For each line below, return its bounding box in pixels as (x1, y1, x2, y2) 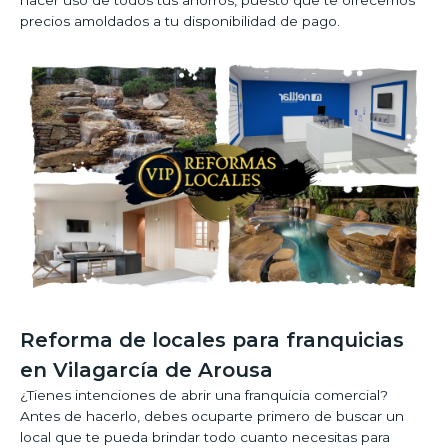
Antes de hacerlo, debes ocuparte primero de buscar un (20, 408, 404, 425)
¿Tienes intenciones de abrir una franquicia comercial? (20, 387, 388, 404)
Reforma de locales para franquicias (20, 328, 404, 353)
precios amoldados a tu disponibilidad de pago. (20, 13, 340, 30)
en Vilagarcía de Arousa (20, 358, 273, 383)
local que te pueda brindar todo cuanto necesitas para (20, 429, 390, 446)
